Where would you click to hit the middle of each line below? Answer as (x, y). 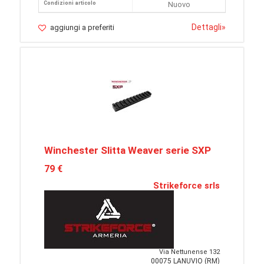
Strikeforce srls (187, 186)
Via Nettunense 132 (189, 252)
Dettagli (207, 27)
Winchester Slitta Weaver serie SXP (128, 150)
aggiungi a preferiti (82, 27)
